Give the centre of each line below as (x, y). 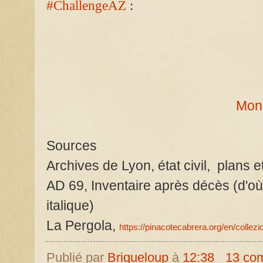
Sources (73, 145)
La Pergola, (83, 225)
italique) (70, 205)
